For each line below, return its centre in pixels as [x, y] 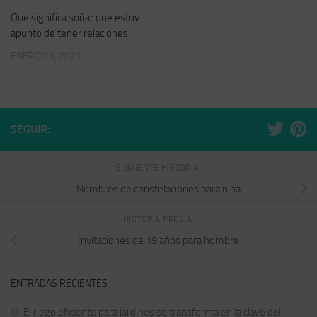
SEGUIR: [30, 129]
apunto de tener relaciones [69, 33]
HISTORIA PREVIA [158, 219]
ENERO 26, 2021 [46, 56]
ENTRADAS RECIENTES [59, 283]
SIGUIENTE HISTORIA [158, 167]
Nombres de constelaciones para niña [158, 189]
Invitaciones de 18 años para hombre [158, 240]
